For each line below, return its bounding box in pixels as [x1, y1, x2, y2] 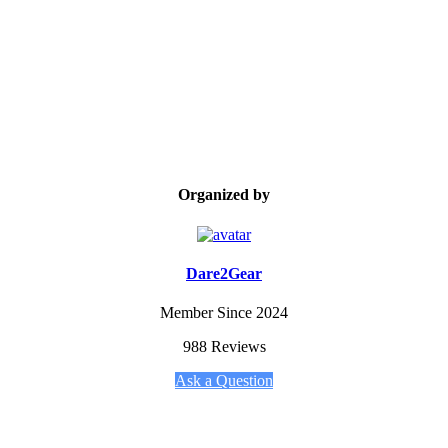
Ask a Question [175, 372, 273, 390]
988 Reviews [182, 338, 266, 356]
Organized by [178, 186, 270, 204]
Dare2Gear [186, 264, 262, 282]
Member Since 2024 [160, 304, 288, 322]
